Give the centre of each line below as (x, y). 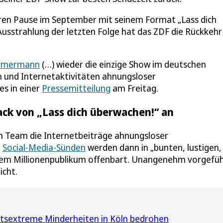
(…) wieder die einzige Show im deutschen (123, 64)
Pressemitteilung (76, 88)
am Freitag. (134, 88)
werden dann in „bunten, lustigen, (154, 147)
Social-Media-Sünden (44, 147)
